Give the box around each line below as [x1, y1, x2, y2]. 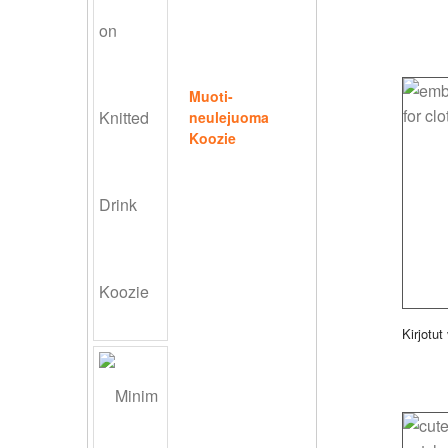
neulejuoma [189, 107, 269, 128]
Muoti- [189, 86, 233, 107]
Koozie [189, 128, 236, 149]
